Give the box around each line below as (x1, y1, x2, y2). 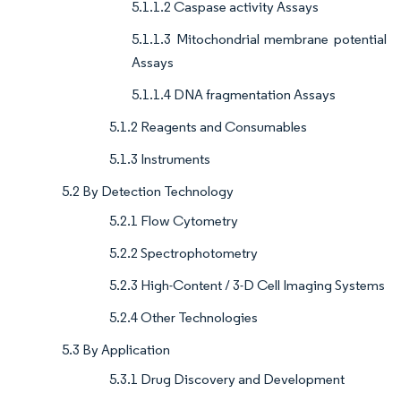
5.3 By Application (62, 341, 170, 359)
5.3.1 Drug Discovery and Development (109, 371, 345, 388)
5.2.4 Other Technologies (109, 309, 258, 327)
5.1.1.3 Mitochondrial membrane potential (132, 30, 387, 48)
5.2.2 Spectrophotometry (109, 244, 258, 262)
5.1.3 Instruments (109, 150, 210, 168)
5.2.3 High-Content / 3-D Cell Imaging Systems (109, 277, 385, 294)
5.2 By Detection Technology (62, 183, 234, 200)
